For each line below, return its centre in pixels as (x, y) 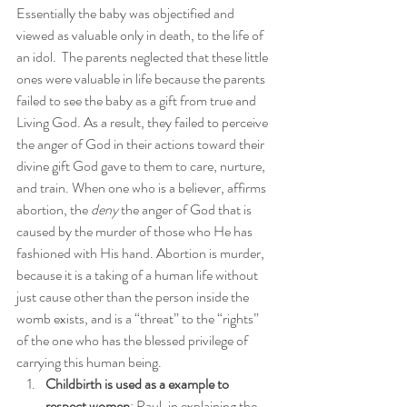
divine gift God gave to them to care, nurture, (142, 166)
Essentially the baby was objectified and (127, 13)
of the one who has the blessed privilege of (134, 340)
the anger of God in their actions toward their (142, 144)
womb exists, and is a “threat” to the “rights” (139, 318)
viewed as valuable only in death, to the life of (141, 35)
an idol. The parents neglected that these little (144, 57)
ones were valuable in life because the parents (142, 79)
